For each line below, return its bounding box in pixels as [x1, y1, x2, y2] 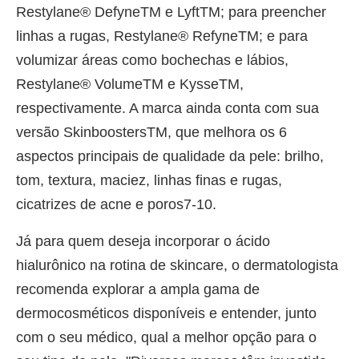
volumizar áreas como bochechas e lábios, [16, 51, 288, 68]
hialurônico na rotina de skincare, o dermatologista [16, 256, 338, 273]
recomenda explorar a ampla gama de [16, 280, 260, 297]
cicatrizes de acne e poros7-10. [16, 196, 216, 212]
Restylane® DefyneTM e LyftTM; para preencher [16, 3, 326, 20]
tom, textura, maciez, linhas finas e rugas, [16, 171, 282, 188]
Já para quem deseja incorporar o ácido [16, 232, 270, 249]
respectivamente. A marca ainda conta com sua [16, 99, 319, 116]
